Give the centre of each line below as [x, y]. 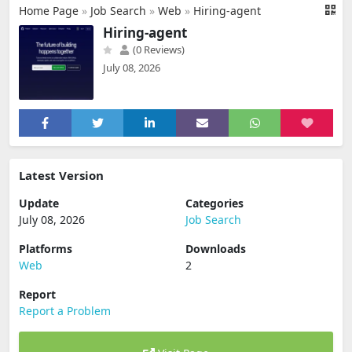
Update [39, 203]
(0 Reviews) [158, 49]
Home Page [49, 11]
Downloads [216, 249]
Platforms [46, 249]
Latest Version [61, 175]
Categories [214, 203]
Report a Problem [65, 311]
